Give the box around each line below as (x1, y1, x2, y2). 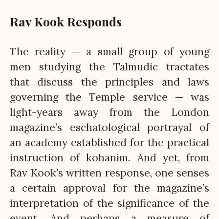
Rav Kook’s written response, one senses (10, 166, 209, 179)
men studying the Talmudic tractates (10, 60, 209, 73)
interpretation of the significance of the (10, 196, 209, 210)
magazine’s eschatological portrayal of (10, 120, 209, 134)
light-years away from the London (10, 105, 209, 119)
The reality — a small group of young (10, 44, 209, 58)
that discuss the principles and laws (10, 75, 209, 88)
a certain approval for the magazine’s (10, 181, 209, 195)
